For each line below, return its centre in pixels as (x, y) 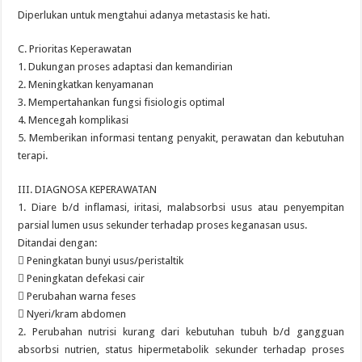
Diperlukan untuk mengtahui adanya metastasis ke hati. (144, 15)
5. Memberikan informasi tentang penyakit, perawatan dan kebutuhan (181, 138)
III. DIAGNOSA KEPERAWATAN (88, 189)
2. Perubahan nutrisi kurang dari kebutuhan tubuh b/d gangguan (181, 332)
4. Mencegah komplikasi (74, 120)
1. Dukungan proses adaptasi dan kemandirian (126, 67)
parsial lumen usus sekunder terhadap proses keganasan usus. (163, 225)
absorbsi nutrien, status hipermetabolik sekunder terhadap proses (181, 349)
